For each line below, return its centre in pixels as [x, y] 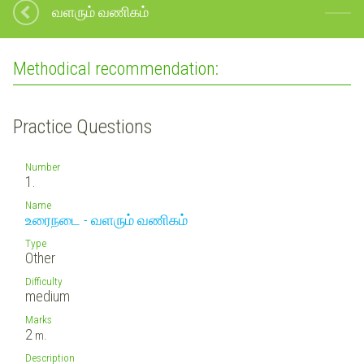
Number [43, 166]
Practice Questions [82, 126]
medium [48, 296]
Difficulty [44, 281]
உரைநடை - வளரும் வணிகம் [106, 219]
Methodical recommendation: [116, 69]
